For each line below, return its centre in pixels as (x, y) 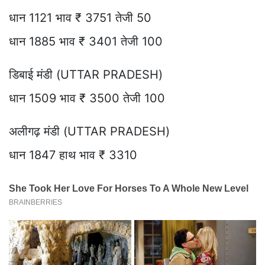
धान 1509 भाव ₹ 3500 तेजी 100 (87, 98)
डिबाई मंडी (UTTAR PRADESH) (86, 75)
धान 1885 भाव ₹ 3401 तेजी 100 (88, 42)
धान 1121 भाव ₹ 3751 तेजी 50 (80, 18)
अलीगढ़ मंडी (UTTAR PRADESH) (89, 132)
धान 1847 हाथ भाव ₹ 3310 (73, 155)
